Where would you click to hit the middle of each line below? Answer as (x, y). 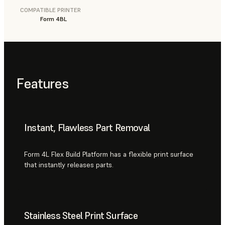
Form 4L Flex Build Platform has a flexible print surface (109, 154)
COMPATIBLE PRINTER (50, 10)
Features (42, 83)
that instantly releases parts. (69, 164)
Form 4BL (53, 19)
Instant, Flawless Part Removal (87, 128)
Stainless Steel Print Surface (81, 216)
